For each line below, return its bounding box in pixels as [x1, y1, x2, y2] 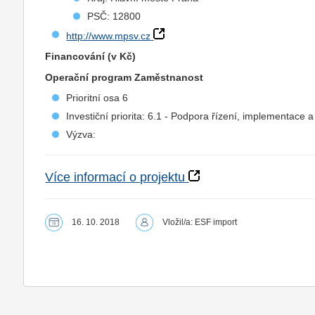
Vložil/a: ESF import [162, 217, 238, 227]
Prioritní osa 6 [66, 92, 129, 103]
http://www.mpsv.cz [66, 30, 151, 41]
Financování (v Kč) [45, 51, 136, 62]
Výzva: [66, 129, 96, 140]
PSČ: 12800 [87, 11, 141, 22]
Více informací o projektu [45, 170, 186, 184]
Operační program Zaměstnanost [45, 72, 204, 83]
